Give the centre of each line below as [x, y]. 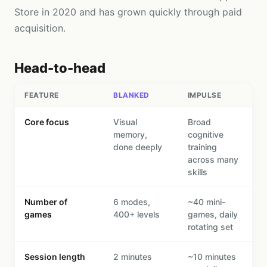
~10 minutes [212, 257]
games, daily [212, 214]
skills [197, 172]
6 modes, [132, 202]
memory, [131, 134]
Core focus [47, 122]
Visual [125, 122]
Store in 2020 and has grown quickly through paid [128, 12]
